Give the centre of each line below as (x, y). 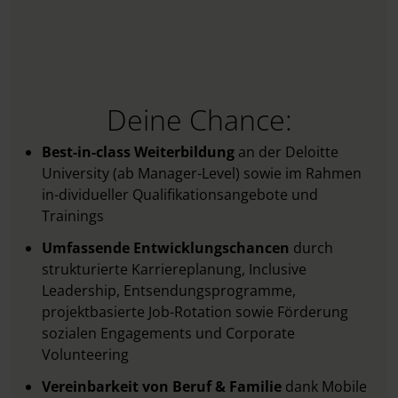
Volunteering (85, 354)
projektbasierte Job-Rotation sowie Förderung (195, 312)
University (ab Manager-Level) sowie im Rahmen (202, 173)
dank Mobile (326, 386)
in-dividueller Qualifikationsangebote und (180, 195)
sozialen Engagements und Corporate (168, 333)
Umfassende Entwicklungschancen (167, 248)
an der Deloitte (288, 152)
